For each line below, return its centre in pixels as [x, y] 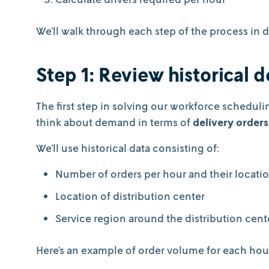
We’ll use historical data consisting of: [127, 148]
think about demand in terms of [114, 122]
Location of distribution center [131, 196]
